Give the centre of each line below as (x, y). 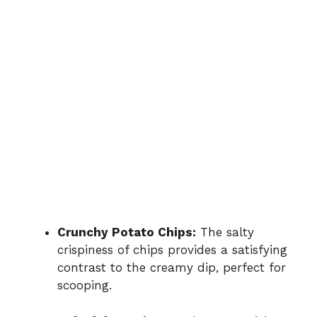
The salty (225, 232)
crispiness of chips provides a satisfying (172, 250)
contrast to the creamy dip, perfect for (172, 268)
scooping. (85, 286)
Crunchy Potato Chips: (127, 232)
